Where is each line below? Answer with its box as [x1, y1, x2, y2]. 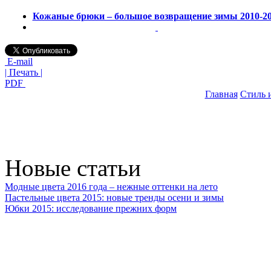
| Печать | [5, 67, 42, 77]
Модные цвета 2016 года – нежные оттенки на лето [5, 181, 218, 192]
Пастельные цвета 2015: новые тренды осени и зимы [5, 192, 224, 203]
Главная [204, 88, 238, 99]
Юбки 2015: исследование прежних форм [5, 203, 177, 214]
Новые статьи [5, 154, 141, 181]
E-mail [5, 56, 33, 67]
